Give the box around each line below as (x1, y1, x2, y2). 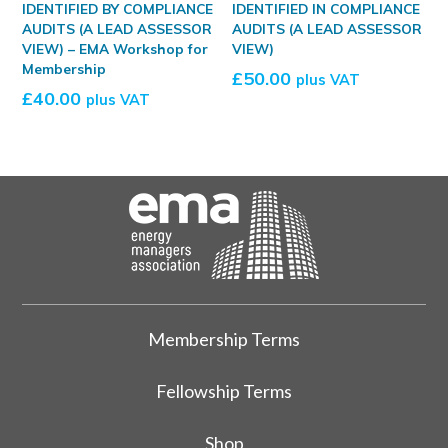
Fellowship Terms (156, 379, 292, 402)
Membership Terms (148, 327, 300, 350)
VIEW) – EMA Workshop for (22, 39, 209, 57)
